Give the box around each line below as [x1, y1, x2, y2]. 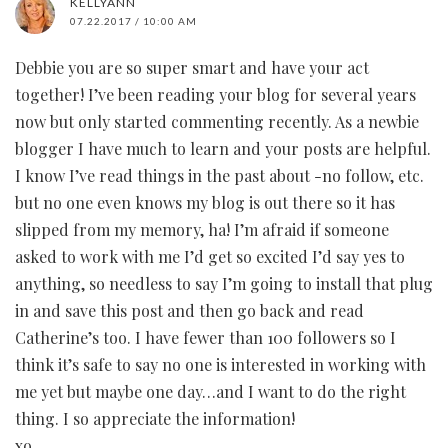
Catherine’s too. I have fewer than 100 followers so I [15, 327, 396, 349]
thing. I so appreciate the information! [15, 408, 295, 430]
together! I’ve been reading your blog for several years [15, 84, 416, 106]
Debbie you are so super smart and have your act [15, 57, 369, 79]
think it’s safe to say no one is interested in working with [15, 354, 426, 376]
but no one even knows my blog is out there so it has [15, 192, 395, 214]
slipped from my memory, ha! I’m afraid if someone [15, 219, 389, 241]
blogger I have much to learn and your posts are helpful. [15, 138, 431, 160]
